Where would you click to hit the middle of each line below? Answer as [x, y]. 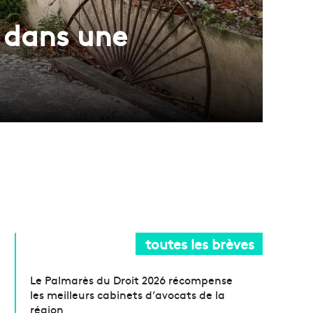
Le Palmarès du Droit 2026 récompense [132, 279]
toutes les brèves [200, 243]
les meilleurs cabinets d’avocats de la [128, 294]
